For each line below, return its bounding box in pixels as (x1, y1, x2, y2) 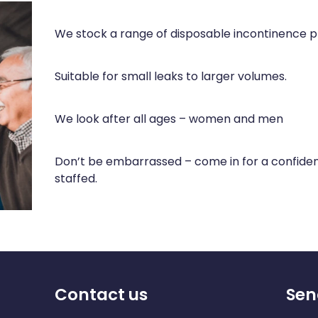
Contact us (54, 282, 148, 310)
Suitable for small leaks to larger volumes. (54, 68, 287, 87)
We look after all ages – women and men (54, 111, 283, 130)
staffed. (54, 170, 97, 190)
